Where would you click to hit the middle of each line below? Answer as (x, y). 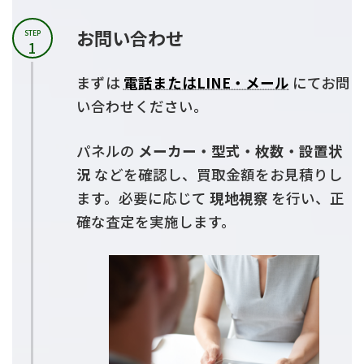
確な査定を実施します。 (156, 222)
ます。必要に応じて (143, 198)
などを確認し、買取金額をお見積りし (217, 175)
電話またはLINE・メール (206, 83)
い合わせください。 (142, 106)
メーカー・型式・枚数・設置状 (240, 151)
